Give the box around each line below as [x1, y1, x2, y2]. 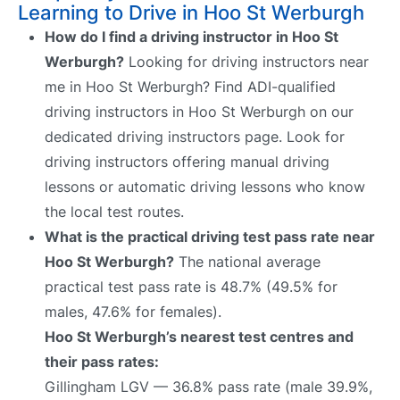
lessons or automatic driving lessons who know [45, 177, 365, 196]
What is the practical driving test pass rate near [45, 227, 375, 246]
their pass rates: [45, 352, 159, 371]
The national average [174, 252, 321, 271]
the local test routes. [45, 202, 184, 221]
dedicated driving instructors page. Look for [45, 127, 345, 146]
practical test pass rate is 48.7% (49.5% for [45, 277, 337, 296]
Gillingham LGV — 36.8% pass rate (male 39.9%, [45, 377, 372, 396]
